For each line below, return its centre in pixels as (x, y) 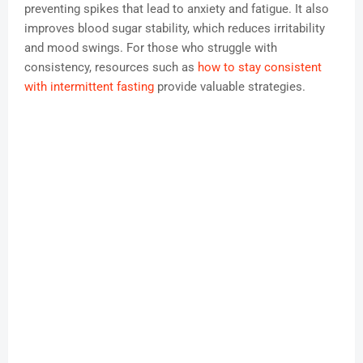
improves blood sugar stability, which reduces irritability (175, 29)
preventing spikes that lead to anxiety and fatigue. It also (177, 9)
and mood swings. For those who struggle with (151, 48)
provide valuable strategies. (230, 87)
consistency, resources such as (111, 68)
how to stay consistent (260, 68)
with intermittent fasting (89, 87)
